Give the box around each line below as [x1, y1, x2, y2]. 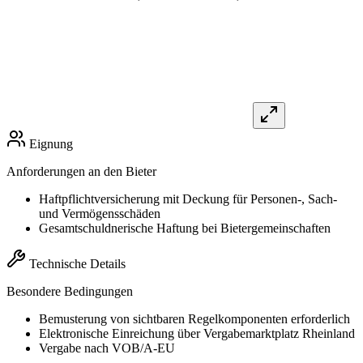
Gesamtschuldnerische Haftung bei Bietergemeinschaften [39, 221, 331, 236]
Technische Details [29, 257, 126, 271]
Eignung [29, 137, 73, 152]
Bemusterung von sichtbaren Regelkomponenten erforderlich [39, 312, 350, 327]
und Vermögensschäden [39, 207, 160, 221]
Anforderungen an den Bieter [6, 164, 156, 179]
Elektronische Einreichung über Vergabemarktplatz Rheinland [39, 327, 355, 341]
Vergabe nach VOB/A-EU [39, 341, 175, 356]
